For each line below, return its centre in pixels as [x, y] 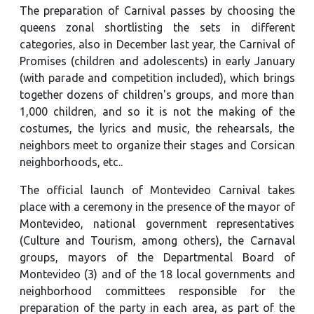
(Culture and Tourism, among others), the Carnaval [157, 240]
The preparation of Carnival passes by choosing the [157, 10]
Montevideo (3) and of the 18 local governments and [157, 274]
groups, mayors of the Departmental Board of [157, 257]
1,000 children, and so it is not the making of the [157, 111]
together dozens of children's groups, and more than [157, 94]
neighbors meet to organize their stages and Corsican [157, 145]
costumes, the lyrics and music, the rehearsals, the [157, 128]
